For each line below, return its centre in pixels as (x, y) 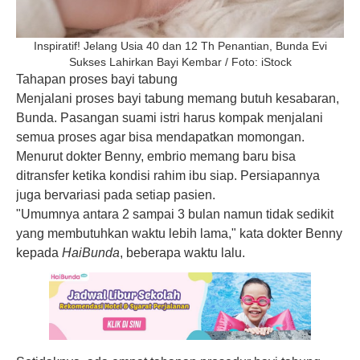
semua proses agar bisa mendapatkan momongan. (160, 137)
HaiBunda (91, 253)
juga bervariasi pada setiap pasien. (116, 195)
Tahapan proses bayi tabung (97, 80)
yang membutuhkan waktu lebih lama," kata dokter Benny (179, 234)
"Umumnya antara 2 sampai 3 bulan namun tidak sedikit (175, 215)
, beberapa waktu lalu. (182, 253)
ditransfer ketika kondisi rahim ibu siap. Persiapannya (168, 176)
